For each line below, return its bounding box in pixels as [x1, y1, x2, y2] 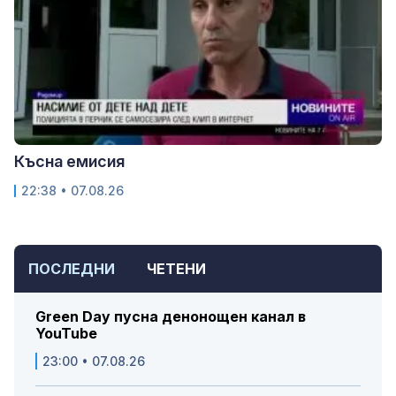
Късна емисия [14, 152, 125, 171]
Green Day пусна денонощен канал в [35, 308, 306, 326]
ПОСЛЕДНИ [28, 260, 115, 278]
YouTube [35, 324, 97, 343]
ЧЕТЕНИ [147, 260, 206, 278]
